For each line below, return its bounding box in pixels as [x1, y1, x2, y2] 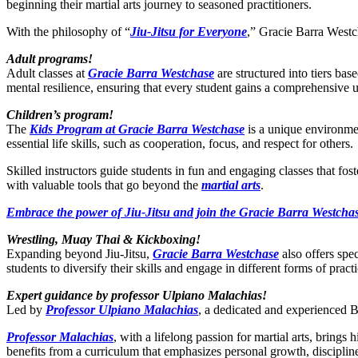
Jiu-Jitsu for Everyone [130, 25, 247, 39]
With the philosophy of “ [6, 25, 130, 39]
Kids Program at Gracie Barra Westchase [30, 122, 245, 137]
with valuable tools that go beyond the [6, 178, 201, 193]
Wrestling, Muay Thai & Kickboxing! [6, 233, 201, 247]
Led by [6, 303, 46, 317]
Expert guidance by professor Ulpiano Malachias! [6, 288, 267, 303]
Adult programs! [6, 52, 93, 66]
